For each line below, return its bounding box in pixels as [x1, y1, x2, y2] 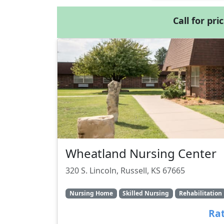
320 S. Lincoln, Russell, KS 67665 [65, 165, 185, 176]
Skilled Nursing [122, 189, 169, 198]
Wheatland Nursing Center [65, 145, 216, 161]
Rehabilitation [178, 189, 222, 198]
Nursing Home [69, 189, 113, 198]
